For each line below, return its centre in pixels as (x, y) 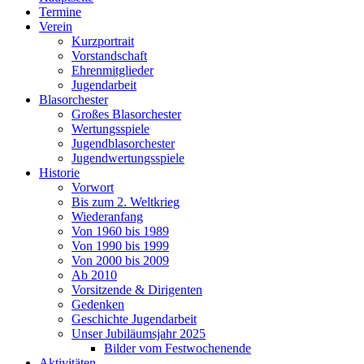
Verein (56, 27)
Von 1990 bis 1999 (120, 246)
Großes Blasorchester (126, 115)
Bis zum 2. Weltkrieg (126, 202)
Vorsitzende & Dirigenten (137, 290)
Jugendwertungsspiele (128, 158)
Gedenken (98, 305)
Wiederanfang (107, 217)
